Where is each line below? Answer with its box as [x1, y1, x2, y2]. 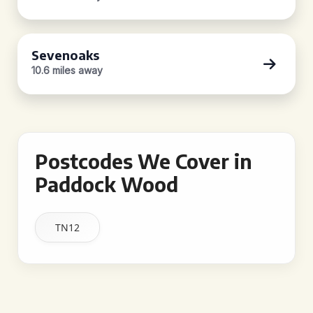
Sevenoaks [31, 47, 99, 63]
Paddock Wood [35, 172, 178, 196]
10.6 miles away [31, 64, 103, 76]
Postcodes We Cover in [35, 149, 252, 173]
